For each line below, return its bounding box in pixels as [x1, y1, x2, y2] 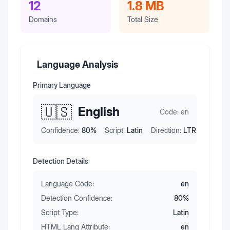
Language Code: [41, 179, 94, 188]
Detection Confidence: [41, 194, 112, 203]
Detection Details [33, 157, 88, 166]
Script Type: [41, 208, 79, 217]
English [78, 104, 120, 120]
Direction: [151, 126, 181, 135]
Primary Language [33, 81, 91, 90]
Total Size [127, 15, 158, 24]
